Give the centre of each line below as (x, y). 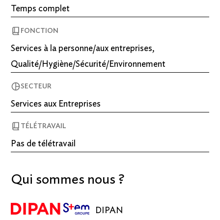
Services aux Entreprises (56, 104)
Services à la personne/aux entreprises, (83, 49)
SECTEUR (36, 87)
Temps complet (41, 9)
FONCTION (40, 31)
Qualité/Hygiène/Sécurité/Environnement (88, 65)
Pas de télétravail (43, 144)
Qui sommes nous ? (68, 180)
